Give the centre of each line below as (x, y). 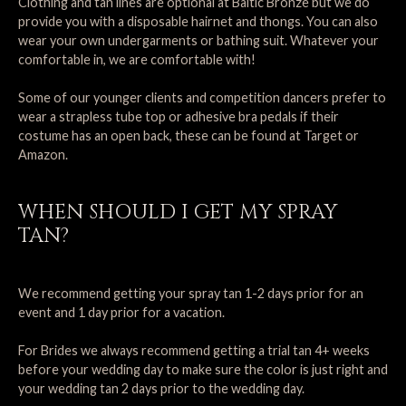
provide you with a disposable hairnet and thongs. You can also (198, 21)
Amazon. (43, 155)
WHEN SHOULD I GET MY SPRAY (178, 212)
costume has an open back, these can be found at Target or (188, 135)
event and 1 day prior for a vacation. (121, 312)
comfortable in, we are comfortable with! (137, 59)
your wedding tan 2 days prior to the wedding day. (161, 388)
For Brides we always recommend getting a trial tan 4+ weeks (194, 350)
